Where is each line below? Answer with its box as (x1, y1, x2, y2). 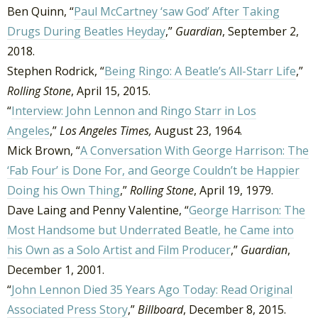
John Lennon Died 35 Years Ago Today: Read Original (11, 281, 292, 297)
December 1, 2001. (7, 261, 104, 278)
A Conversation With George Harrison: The (80, 142, 309, 158)
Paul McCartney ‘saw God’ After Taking (74, 3, 280, 19)
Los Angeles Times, (60, 122, 152, 138)
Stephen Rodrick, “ (7, 62, 104, 79)
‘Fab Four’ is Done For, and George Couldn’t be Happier (7, 162, 300, 178)
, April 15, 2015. (71, 82, 150, 99)
